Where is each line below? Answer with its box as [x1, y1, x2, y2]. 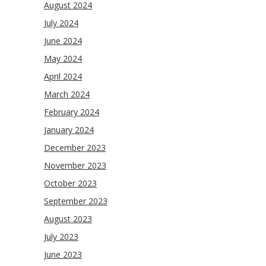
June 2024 [44, 35, 82, 46]
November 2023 [44, 160, 106, 171]
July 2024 [44, 17, 78, 28]
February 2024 [44, 106, 99, 118]
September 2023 [44, 195, 107, 207]
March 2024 [44, 88, 90, 100]
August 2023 [44, 213, 92, 224]
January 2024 [44, 124, 94, 135]
